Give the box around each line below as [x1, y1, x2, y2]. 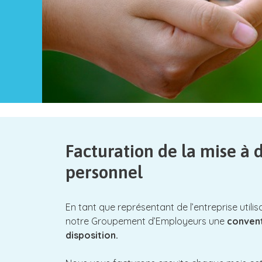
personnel [65, 161, 143, 182]
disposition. [65, 229, 118, 241]
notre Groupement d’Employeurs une [65, 215, 227, 227]
